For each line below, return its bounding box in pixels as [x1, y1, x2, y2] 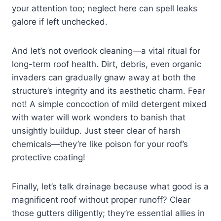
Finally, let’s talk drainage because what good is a [12, 182, 209, 192]
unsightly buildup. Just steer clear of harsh [12, 126, 181, 136]
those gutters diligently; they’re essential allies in [12, 208, 205, 219]
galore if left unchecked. [12, 17, 108, 27]
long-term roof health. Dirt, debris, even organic [12, 59, 201, 70]
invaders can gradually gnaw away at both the [12, 73, 196, 83]
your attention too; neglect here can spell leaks [12, 3, 197, 14]
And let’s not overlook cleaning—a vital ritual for [12, 46, 200, 56]
